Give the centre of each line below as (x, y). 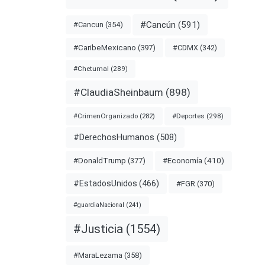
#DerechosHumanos (114, 138)
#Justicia (98, 229)
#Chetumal (91, 69)
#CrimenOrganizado (105, 116)
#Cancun (88, 24)
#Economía (182, 160)
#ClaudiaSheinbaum (118, 92)
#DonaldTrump (99, 161)
